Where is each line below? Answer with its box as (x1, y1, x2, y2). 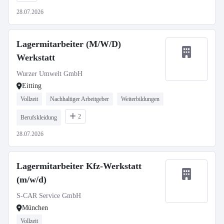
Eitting (22, 82, 41, 89)
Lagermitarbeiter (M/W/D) (16, 39, 121, 49)
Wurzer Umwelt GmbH (16, 70, 82, 77)
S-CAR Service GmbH (16, 192, 81, 199)
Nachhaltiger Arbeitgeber (50, 95, 109, 102)
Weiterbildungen (121, 95, 159, 102)
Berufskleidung (20, 114, 57, 121)
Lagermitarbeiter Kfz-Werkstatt (16, 161, 141, 171)
